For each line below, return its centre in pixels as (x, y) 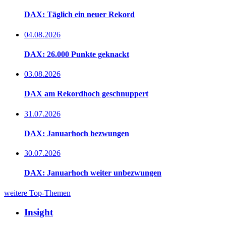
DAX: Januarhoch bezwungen (77, 133)
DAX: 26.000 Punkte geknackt (77, 54)
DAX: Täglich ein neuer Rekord (79, 15)
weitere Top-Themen (37, 193)
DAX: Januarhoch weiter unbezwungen (93, 173)
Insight (39, 212)
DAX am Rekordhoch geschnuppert (86, 94)
